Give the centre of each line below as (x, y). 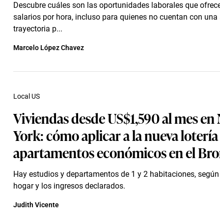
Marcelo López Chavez (49, 48)
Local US (27, 96)
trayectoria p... (38, 29)
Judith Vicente (36, 205)
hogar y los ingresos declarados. (69, 186)
